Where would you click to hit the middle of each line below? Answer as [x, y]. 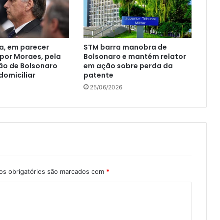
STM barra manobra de [125, 47]
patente [98, 75]
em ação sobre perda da [128, 66]
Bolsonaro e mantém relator [135, 57]
